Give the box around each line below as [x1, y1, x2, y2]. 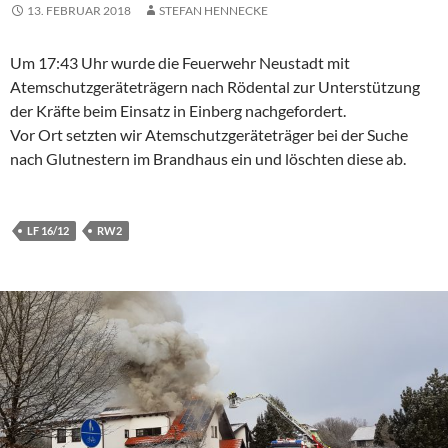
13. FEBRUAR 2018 [27, 3, 131, 19]
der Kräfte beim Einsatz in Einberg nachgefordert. [10, 101, 346, 121]
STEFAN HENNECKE [159, 3, 268, 19]
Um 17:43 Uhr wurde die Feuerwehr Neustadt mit [10, 53, 350, 73]
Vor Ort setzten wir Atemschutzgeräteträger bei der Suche [10, 125, 408, 145]
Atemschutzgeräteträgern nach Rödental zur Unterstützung [10, 77, 420, 97]
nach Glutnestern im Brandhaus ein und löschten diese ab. [10, 149, 406, 169]
